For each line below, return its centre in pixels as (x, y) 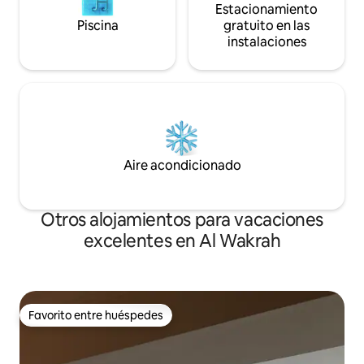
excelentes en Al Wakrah (182, 240)
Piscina (97, 25)
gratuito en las (266, 25)
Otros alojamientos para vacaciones (182, 219)
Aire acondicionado (182, 165)
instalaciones (266, 41)
